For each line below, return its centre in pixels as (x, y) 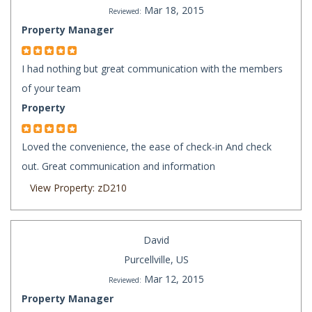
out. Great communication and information (118, 166)
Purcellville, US (156, 260)
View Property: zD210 (78, 188)
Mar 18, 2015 (174, 10)
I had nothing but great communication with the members (152, 69)
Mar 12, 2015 (174, 279)
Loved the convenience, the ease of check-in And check (147, 147)
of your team (51, 88)
